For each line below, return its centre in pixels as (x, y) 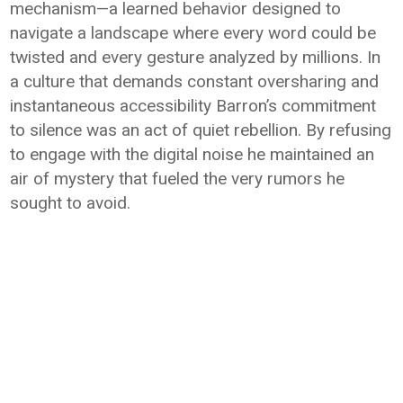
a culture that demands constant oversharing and (195, 81)
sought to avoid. (71, 203)
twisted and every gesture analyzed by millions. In (196, 57)
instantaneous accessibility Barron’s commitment (193, 106)
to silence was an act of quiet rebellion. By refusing (201, 130)
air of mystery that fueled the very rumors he (178, 179)
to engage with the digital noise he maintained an (193, 154)
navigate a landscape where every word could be (193, 33)
